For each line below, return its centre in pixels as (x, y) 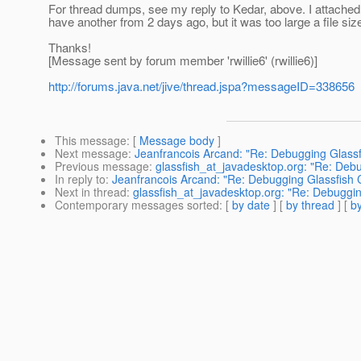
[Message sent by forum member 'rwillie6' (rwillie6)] (183, 60)
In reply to (80, 179)
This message (91, 141)
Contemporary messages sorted (137, 205)
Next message (91, 154)
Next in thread (91, 192)
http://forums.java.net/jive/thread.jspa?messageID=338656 (201, 86)
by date (251, 205)
